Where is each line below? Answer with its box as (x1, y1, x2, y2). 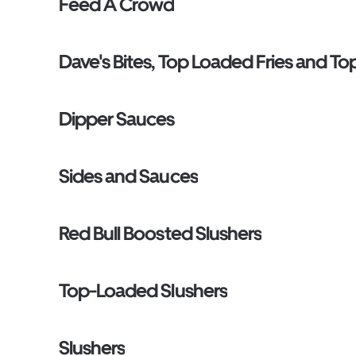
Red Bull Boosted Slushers (59, 222, 261, 245)
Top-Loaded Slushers (59, 279, 227, 302)
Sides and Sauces (59, 164, 198, 188)
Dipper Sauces (59, 107, 175, 130)
